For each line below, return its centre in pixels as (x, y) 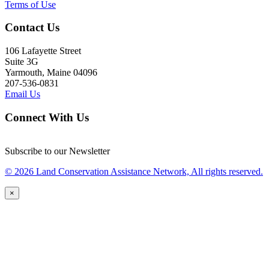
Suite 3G (22, 62)
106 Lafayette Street (43, 51)
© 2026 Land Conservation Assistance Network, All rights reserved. (134, 172)
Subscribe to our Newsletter (57, 151)
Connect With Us (47, 117)
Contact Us (32, 28)
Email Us (23, 94)
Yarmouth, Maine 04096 (51, 72)
